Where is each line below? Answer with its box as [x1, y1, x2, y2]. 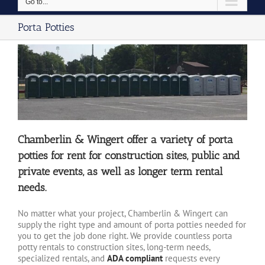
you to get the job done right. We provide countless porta [18, 230, 232, 241]
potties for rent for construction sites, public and [18, 148, 240, 162]
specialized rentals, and [18, 252, 107, 264]
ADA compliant [107, 252, 163, 264]
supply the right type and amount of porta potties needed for [18, 218, 246, 230]
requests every [163, 252, 219, 264]
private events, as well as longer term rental [18, 164, 223, 178]
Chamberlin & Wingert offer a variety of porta [18, 132, 233, 146]
